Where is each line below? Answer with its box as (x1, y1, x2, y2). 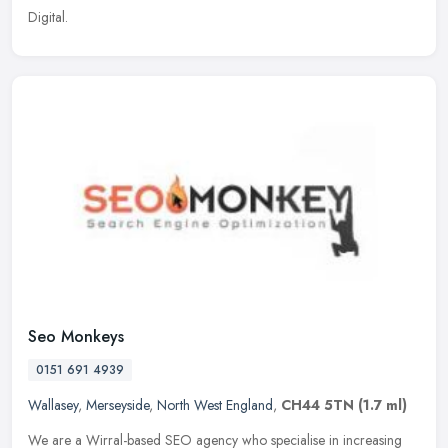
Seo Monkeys (28, 325, 124, 349)
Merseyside (86, 395, 149, 416)
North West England (157, 395, 273, 416)
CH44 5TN (281, 395, 354, 416)
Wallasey (28, 395, 78, 416)
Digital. (28, 7, 68, 28)
